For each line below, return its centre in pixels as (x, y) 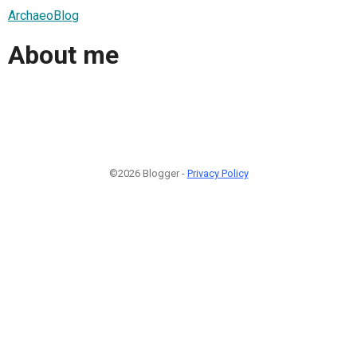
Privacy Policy (218, 173)
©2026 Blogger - (148, 173)
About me (63, 55)
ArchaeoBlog (43, 15)
